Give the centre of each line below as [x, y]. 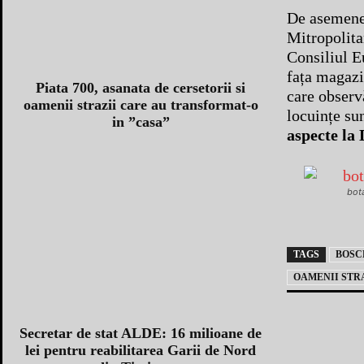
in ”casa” [141, 121]
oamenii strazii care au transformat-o [141, 104]
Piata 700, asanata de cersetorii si [141, 87]
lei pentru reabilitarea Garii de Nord [141, 350]
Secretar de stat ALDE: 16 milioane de [141, 333]
